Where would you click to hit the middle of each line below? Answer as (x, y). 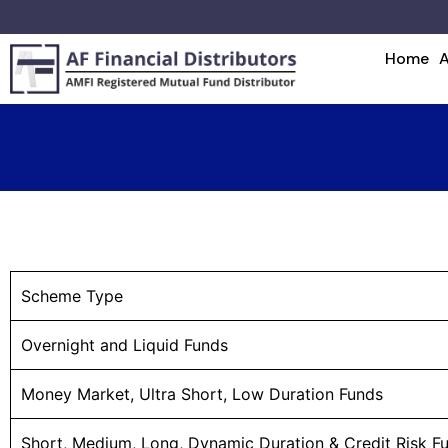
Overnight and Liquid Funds (124, 345)
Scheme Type (72, 296)
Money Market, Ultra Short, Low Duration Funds (202, 394)
